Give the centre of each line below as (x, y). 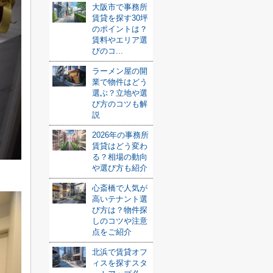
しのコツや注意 (120, 221)
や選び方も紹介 (120, 168)
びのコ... (108, 51)
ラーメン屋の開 (120, 71)
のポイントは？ (120, 29)
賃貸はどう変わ (120, 146)
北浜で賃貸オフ (120, 252)
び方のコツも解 (120, 104)
